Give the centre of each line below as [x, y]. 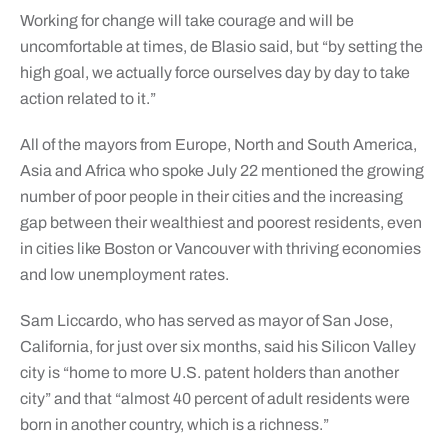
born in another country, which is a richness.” [174, 424]
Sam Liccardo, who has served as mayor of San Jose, [206, 320]
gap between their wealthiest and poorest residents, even [220, 222]
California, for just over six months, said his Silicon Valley [217, 346]
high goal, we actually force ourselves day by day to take [214, 72]
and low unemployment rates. [124, 274]
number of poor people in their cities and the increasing [211, 196]
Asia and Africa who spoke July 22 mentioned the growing [221, 170]
